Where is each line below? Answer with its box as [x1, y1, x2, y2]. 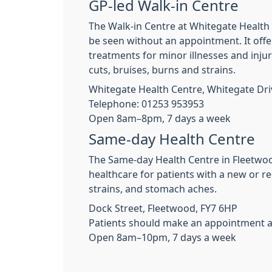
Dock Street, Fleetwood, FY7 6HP [89, 203, 237, 213]
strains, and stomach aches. [89, 184, 217, 194]
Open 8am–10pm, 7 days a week [89, 233, 236, 242]
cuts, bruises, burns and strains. [89, 65, 236, 75]
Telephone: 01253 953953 [89, 99, 204, 109]
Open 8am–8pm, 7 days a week [89, 114, 231, 123]
